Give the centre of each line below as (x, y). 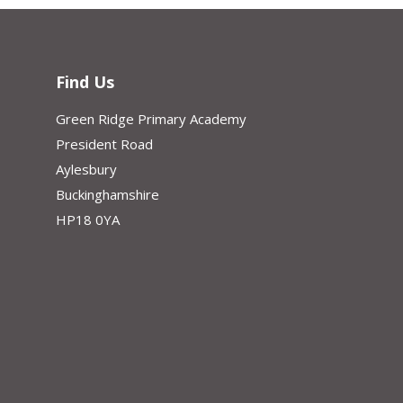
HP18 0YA (88, 220)
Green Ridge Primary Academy (151, 119)
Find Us (85, 82)
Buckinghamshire (107, 195)
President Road (104, 144)
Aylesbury (86, 170)
